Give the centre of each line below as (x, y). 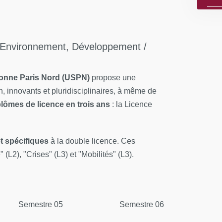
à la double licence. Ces (93, 141)
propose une (113, 78)
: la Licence (131, 104)
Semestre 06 (142, 204)
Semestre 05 (41, 204)
